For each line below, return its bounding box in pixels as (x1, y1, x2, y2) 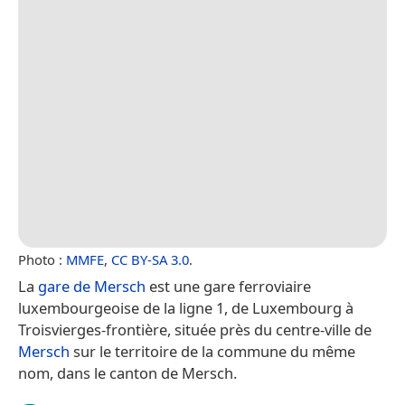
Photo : (18, 250, 66, 268)
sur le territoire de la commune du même (70, 340, 355, 362)
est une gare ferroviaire (146, 275, 311, 297)
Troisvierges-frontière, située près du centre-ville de (18, 318, 372, 340)
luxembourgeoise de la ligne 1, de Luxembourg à (18, 297, 353, 318)
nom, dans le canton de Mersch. (18, 362, 237, 383)
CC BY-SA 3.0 (111, 250, 189, 268)
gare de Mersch (38, 275, 146, 297)
